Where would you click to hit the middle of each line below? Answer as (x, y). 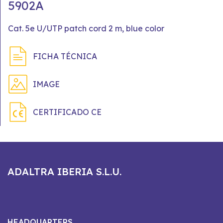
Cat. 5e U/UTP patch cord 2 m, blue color (86, 28)
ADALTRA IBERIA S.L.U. (64, 171)
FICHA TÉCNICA (65, 56)
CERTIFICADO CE (67, 112)
